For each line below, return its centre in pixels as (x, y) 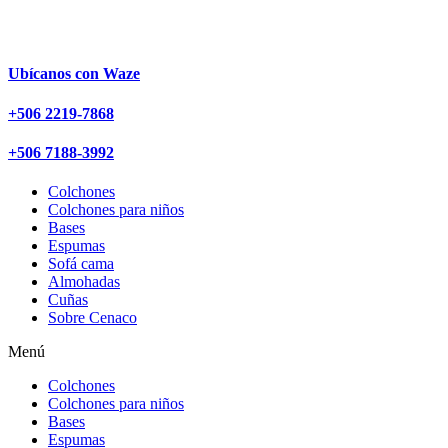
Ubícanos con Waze (74, 74)
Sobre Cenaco (92, 318)
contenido (38, 51)
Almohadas (84, 282)
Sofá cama (81, 264)
